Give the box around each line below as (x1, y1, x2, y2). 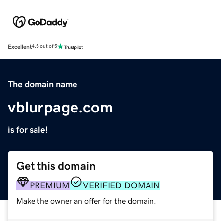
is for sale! (8, 125, 48, 134)
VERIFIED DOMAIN (83, 181, 160, 190)
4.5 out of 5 (32, 44, 57, 49)
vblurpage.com (8, 99, 113, 115)
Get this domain (16, 160, 96, 172)
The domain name (8, 79, 77, 89)
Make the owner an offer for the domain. (16, 196, 156, 205)
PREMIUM (30, 181, 70, 190)
